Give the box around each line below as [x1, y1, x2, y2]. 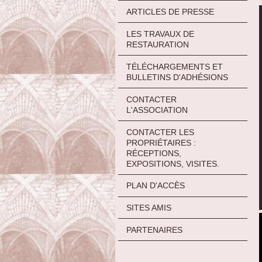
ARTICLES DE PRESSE [126, 6, 214, 16]
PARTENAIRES [126, 225, 182, 235]
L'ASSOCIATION [126, 105, 188, 115]
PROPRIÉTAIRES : [126, 137, 196, 147]
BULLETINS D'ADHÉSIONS [126, 72, 228, 82]
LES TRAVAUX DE [126, 29, 194, 39]
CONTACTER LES [126, 127, 194, 137]
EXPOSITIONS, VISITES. [126, 158, 219, 168]
